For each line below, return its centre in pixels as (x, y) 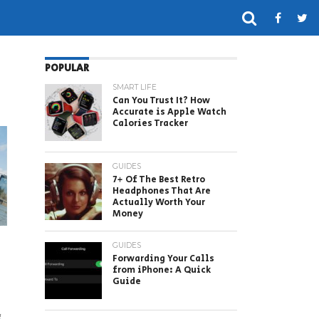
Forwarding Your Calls (163, 259)
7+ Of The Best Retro (159, 180)
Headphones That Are (162, 191)
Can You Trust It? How (161, 101)
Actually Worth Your (159, 203)
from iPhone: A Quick (162, 270)
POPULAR (67, 68)
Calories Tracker (150, 124)
